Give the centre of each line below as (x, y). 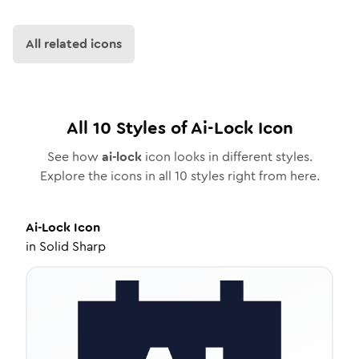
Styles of (151, 128)
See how (74, 157)
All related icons (74, 44)
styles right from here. (253, 176)
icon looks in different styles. (227, 157)
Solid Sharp (73, 246)
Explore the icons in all (107, 176)
